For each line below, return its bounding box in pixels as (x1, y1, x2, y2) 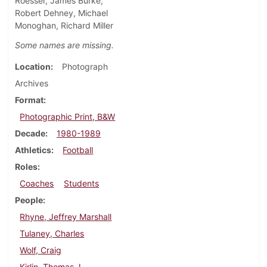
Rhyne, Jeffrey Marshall (20, 212, 112, 222)
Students (64, 178, 100, 189)
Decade (15, 128, 45, 139)
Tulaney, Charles (20, 228, 85, 239)
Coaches (20, 178, 54, 189)
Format (15, 95, 44, 105)
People (15, 195, 43, 206)
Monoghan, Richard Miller (15, 20, 113, 31)
